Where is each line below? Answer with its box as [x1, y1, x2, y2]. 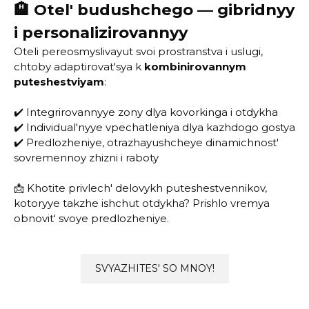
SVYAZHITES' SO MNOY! [94, 262, 215, 275]
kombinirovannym [144, 60, 246, 73]
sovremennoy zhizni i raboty [14, 151, 159, 164]
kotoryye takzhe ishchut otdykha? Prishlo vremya [14, 197, 270, 210]
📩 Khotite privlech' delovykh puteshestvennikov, [14, 181, 267, 195]
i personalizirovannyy [14, 23, 188, 42]
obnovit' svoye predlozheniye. [14, 212, 169, 225]
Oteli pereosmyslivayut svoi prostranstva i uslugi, [14, 45, 263, 58]
